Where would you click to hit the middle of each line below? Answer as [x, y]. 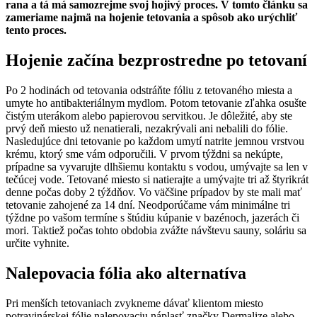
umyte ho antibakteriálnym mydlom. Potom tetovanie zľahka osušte [156, 103]
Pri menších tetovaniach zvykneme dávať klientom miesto [134, 303]
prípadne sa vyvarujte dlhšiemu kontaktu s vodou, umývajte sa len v [157, 167]
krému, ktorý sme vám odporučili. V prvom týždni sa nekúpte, [144, 154]
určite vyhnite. [38, 243]
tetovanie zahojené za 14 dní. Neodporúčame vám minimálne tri [148, 205]
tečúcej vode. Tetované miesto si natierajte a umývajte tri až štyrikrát [157, 180]
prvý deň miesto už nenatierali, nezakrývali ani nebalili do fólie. [147, 129]
